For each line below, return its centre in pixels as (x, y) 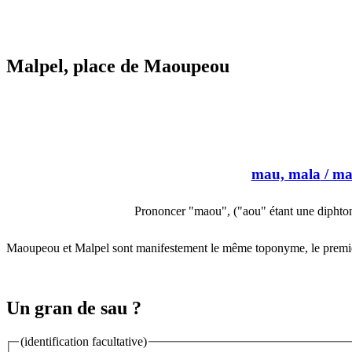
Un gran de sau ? (74, 308)
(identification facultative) (84, 342)
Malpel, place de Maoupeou (118, 66)
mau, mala (286, 174)
